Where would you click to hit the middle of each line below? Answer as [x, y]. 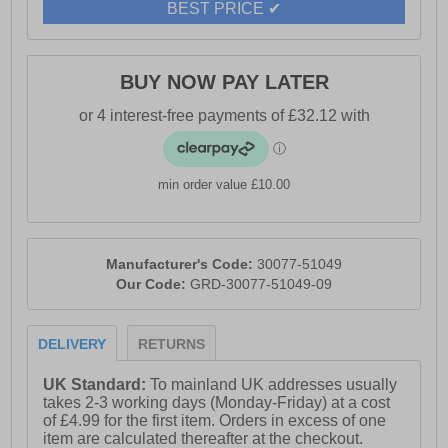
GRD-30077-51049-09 [261, 284]
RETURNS [172, 344]
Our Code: [153, 284]
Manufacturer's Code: [181, 264]
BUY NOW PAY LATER [224, 82]
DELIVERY [72, 344]
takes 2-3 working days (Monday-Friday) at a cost [217, 403]
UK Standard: [97, 385]
